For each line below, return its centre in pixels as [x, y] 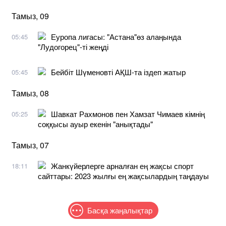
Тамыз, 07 [30, 145]
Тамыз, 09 [30, 16]
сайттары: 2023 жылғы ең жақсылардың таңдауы [123, 176]
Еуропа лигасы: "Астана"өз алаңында [116, 36]
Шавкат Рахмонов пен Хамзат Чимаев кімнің [128, 114]
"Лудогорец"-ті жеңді [73, 46]
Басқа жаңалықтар [120, 210]
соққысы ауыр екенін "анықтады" [95, 124]
